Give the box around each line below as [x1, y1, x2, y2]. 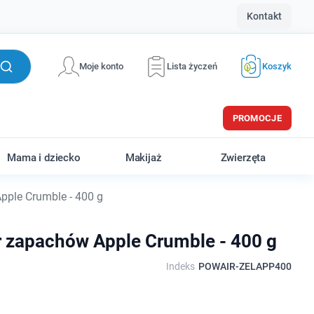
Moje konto [79, 61, 123, 71]
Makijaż [125, 151, 162, 164]
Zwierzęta [220, 151, 266, 164]
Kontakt [247, 11, 282, 22]
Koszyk [262, 61, 292, 71]
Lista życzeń [167, 61, 217, 71]
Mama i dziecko [6, 151, 81, 164]
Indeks [165, 261, 195, 272]
